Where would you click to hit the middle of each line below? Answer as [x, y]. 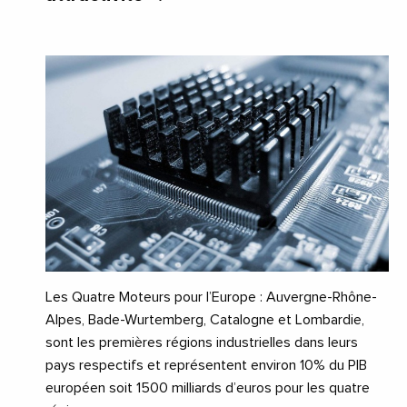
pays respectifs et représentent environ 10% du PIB [206, 366]
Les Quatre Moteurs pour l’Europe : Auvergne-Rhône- [211, 298]
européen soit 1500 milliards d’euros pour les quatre [208, 388]
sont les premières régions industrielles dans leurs [202, 343]
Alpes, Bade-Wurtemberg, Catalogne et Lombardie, [205, 320]
